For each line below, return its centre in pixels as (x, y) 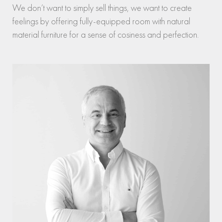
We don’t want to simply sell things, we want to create (102, 8)
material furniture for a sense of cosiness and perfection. (106, 35)
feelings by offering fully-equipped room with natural (101, 22)
